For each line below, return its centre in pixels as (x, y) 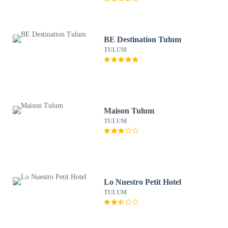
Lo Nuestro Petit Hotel (143, 182)
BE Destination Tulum (143, 39)
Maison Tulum (129, 111)
